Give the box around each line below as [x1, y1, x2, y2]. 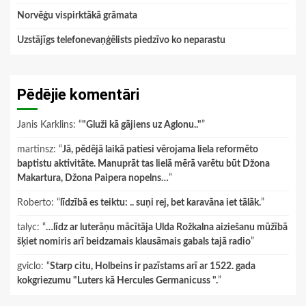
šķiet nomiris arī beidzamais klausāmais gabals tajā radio [17, 237, 251, 247]
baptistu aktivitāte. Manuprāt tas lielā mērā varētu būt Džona [17, 159, 270, 169]
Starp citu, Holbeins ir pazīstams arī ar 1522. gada [50, 262, 255, 272]
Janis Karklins [17, 120, 73, 130]
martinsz [17, 145, 53, 155]
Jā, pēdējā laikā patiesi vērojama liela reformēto [62, 145, 258, 155]
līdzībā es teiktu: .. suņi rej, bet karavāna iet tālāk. [60, 198, 261, 208]
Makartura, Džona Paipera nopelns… [17, 173, 169, 184]
